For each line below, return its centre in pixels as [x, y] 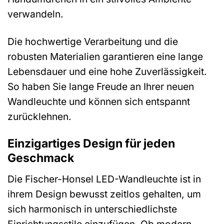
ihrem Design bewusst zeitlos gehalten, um [104, 194]
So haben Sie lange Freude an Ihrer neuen [101, 87]
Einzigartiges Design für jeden [91, 144]
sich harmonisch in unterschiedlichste [92, 209]
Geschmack [41, 158]
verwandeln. [35, 14]
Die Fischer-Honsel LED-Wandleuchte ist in [104, 179]
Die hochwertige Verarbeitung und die [93, 42]
